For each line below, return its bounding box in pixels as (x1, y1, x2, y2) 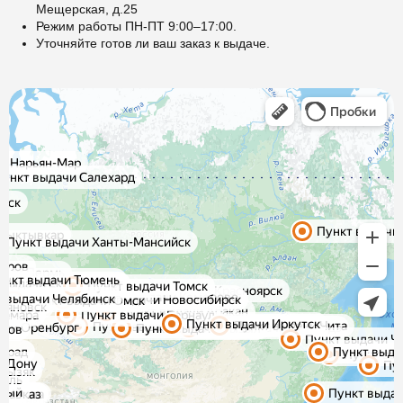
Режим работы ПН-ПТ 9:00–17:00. (36, 19, 237, 34)
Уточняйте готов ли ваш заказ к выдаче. (36, 36, 270, 51)
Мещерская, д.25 (36, 2, 138, 17)
